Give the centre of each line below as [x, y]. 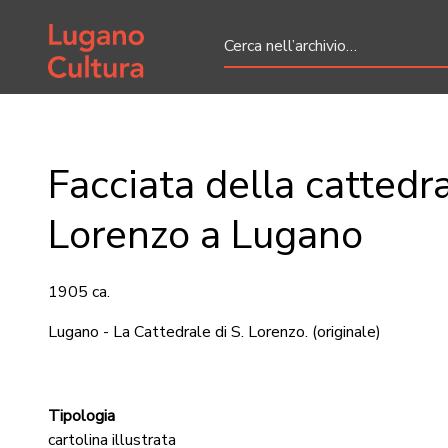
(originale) [346, 332]
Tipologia [81, 416]
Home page [88, 27]
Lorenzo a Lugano [205, 235]
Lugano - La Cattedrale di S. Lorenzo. [178, 332]
